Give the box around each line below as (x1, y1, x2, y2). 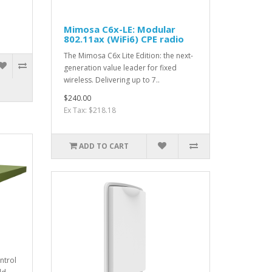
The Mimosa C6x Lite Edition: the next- (63, 50, 193, 61)
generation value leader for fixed (63, 63, 177, 73)
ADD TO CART (78, 141, 129, 152)
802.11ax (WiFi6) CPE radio (63, 33, 184, 46)
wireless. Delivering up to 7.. (63, 75, 160, 86)
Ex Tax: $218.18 (63, 105, 116, 116)
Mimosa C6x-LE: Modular (63, 23, 175, 36)
